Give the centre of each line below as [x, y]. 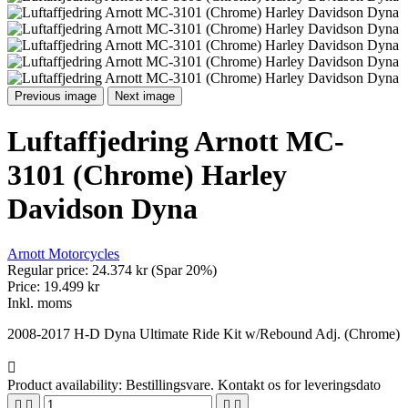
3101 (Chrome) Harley [147, 175]
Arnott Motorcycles [63, 253]
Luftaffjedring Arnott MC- [176, 142]
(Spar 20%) [184, 270]
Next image [145, 96]
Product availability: [65, 384]
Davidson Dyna [102, 209]
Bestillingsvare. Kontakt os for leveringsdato [253, 384]
